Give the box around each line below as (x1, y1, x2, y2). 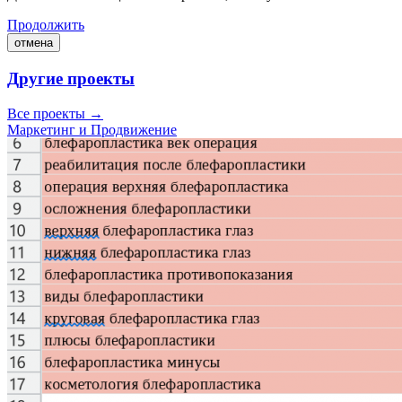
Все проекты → (7, 105, 103, 121)
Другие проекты (7, 68, 135, 88)
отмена (14, 36, 53, 50)
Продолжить (7, 17, 84, 33)
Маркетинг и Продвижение (7, 121, 177, 137)
